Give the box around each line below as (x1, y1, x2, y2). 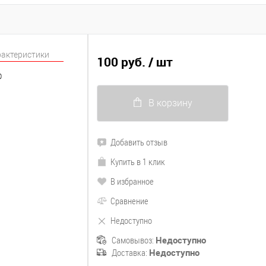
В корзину (148, 97, 192, 109)
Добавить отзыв (110, 136, 167, 148)
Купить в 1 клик (110, 156, 165, 167)
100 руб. (97, 53, 145, 70)
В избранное (110, 175, 154, 187)
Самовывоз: (110, 234, 156, 246)
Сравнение (110, 195, 148, 207)
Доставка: (110, 246, 149, 258)
